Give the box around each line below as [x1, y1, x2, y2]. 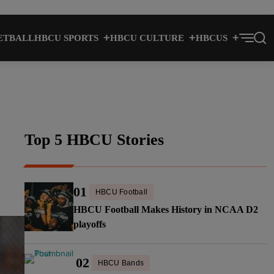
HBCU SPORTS [34, 33, 98, 43]
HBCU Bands [97, 259, 144, 267]
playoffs [73, 219, 106, 229]
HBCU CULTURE [110, 33, 184, 43]
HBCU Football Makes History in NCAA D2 [73, 204, 258, 215]
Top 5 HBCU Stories [24, 131, 164, 149]
